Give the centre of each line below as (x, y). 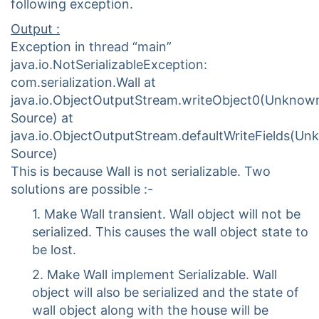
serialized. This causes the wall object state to (170, 232)
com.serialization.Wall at (83, 83)
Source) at (42, 118)
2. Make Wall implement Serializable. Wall (155, 275)
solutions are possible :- (82, 189)
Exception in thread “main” (91, 47)
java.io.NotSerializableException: (109, 65)
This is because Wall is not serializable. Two (141, 172)
